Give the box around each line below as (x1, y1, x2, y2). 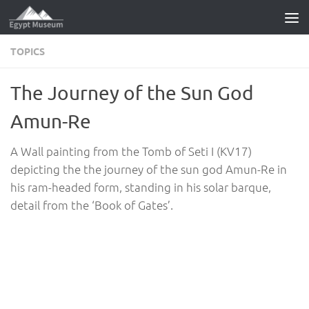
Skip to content (19, 13, 99, 28)
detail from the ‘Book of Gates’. (10, 197, 173, 212)
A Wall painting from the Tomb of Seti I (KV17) (10, 143, 252, 159)
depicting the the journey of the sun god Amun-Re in (10, 161, 287, 177)
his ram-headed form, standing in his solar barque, (10, 179, 271, 195)
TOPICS (10, 45, 45, 57)
